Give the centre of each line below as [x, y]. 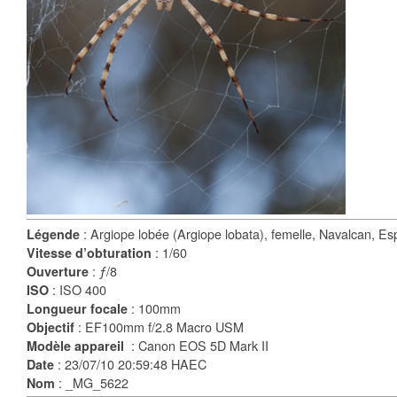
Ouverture [59, 271]
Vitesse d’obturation [91, 253]
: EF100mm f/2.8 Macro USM [159, 327]
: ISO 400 [79, 289]
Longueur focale [79, 308]
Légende [55, 234]
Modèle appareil [77, 346]
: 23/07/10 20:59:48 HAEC [132, 364]
